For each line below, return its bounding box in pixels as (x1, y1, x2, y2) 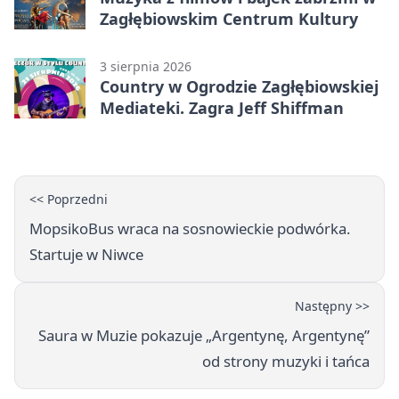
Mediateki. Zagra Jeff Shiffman (100, 96, 344, 118)
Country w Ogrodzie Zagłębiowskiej (100, 75, 379, 97)
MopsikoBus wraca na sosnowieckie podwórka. (29, 217, 351, 239)
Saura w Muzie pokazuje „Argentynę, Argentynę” (38, 324, 370, 346)
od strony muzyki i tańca (202, 350, 370, 371)
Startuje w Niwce (29, 243, 143, 265)
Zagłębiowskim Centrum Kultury (100, 7, 358, 29)
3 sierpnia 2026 (100, 57, 191, 75)
